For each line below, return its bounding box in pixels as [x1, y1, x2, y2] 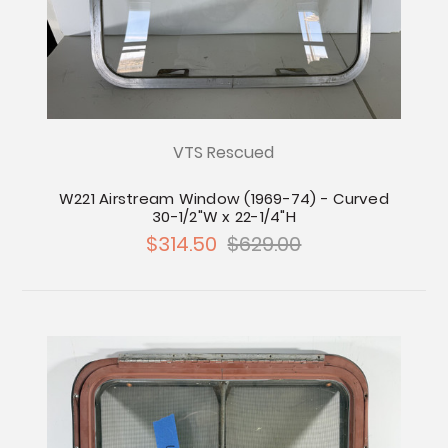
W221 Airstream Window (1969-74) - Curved [58, 187, 389, 209]
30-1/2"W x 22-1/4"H [152, 205, 296, 227]
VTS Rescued [173, 140, 275, 164]
